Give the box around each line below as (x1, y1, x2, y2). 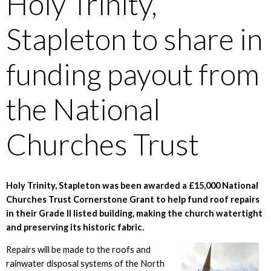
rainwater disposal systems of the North (5, 258, 165, 269)
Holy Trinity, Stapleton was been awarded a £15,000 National (5, 180, 258, 191)
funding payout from (5, 56, 260, 92)
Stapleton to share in (5, 21, 263, 57)
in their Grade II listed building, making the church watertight (5, 207, 263, 218)
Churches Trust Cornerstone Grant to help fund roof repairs (5, 194, 260, 204)
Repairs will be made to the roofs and (5, 244, 151, 255)
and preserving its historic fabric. (5, 221, 144, 232)
